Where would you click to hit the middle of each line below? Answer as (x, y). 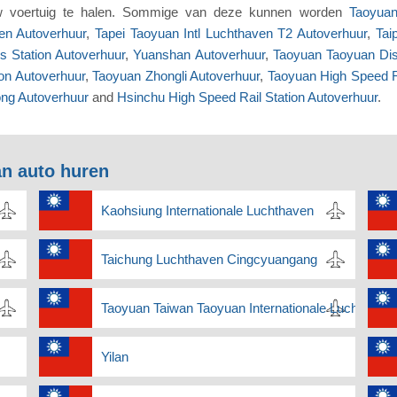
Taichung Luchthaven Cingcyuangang (209, 260)
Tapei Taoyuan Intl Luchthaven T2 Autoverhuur (231, 34)
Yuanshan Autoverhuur (199, 55)
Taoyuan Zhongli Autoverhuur (176, 76)
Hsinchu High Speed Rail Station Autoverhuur (247, 97)
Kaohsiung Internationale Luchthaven (207, 211)
